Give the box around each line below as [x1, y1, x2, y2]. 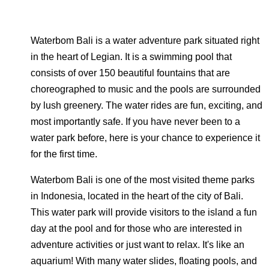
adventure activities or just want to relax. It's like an [31, 240, 244, 250]
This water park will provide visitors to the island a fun [31, 207, 257, 217]
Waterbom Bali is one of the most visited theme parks [31, 175, 255, 185]
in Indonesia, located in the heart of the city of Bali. [31, 191, 243, 201]
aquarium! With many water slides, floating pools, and [31, 256, 257, 266]
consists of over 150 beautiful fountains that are [31, 68, 230, 78]
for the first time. [31, 149, 97, 159]
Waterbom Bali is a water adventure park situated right [31, 35, 259, 46]
